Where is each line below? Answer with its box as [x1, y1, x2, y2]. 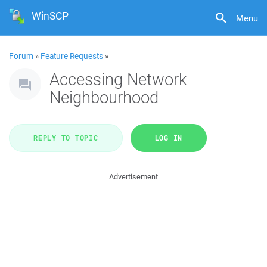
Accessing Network [49, 68, 187, 90]
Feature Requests [41, 51, 103, 61]
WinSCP [32, 8, 69, 23]
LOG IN [154, 133, 182, 142]
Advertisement [109, 172, 158, 182]
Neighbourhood [49, 86, 159, 108]
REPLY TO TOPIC [33, 133, 98, 142]
